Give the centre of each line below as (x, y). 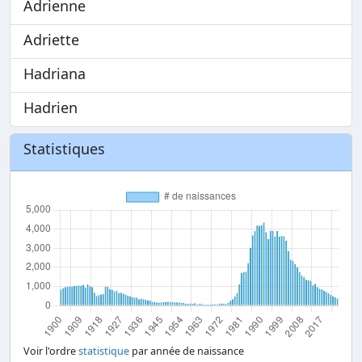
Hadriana (55, 74)
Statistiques (64, 149)
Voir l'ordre (51, 351)
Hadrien (51, 107)
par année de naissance (187, 351)
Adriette (51, 40)
